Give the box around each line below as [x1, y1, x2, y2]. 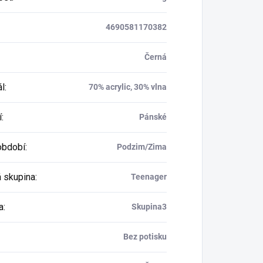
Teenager [130, 172, 167, 182]
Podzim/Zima [116, 142, 167, 152]
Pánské [139, 112, 167, 122]
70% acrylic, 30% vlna [88, 82, 167, 92]
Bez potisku [123, 232, 167, 242]
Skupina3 [131, 202, 167, 212]
